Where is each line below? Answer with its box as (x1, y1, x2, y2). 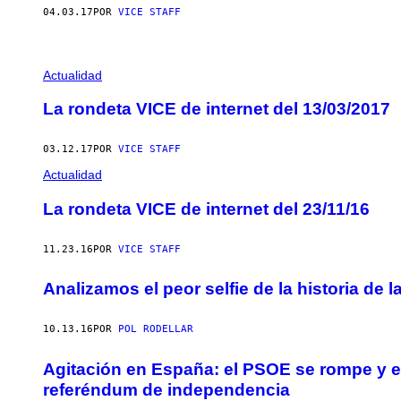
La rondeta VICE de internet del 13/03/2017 (43, 99, 390, 119)
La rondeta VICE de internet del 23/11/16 (43, 199, 370, 218)
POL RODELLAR (118, 323, 193, 336)
